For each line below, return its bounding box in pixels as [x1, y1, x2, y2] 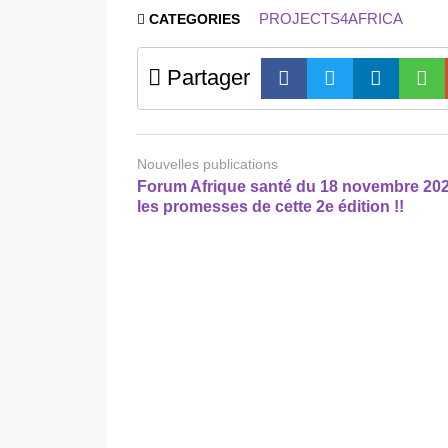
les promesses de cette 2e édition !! [137, 197, 404, 215]
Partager [161, 64, 250, 90]
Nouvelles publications [137, 155, 278, 172]
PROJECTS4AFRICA [258, 9, 403, 27]
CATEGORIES [145, 11, 244, 27]
